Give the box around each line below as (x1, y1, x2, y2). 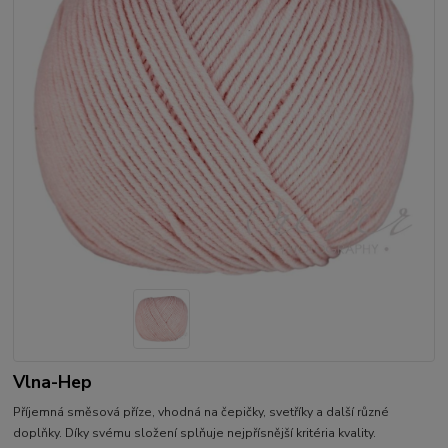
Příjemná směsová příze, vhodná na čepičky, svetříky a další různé (13, 404, 390, 421)
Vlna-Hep (13, 369, 93, 394)
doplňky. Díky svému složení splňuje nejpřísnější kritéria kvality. (13, 425, 377, 442)
